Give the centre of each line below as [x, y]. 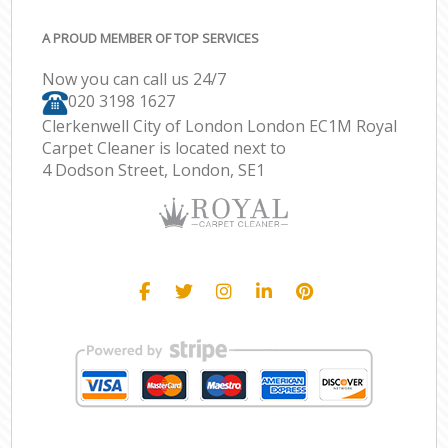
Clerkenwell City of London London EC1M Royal [220, 125]
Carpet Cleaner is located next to [164, 147]
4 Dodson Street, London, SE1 [154, 169]
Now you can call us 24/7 [134, 79]
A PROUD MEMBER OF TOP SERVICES [151, 37]
